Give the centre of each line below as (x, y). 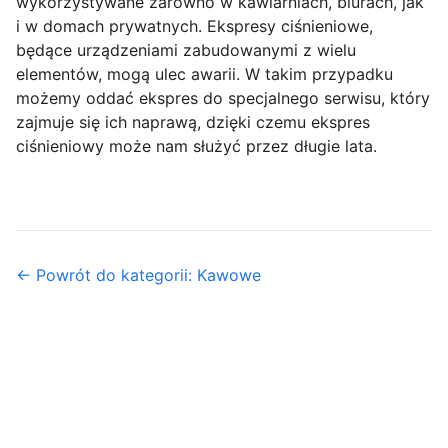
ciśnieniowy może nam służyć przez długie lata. (196, 146)
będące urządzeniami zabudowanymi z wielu (186, 50)
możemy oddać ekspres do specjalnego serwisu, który (223, 98)
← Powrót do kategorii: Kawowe (138, 275)
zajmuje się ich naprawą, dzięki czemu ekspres (193, 122)
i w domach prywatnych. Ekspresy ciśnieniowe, (194, 26)
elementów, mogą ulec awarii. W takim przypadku (204, 74)
